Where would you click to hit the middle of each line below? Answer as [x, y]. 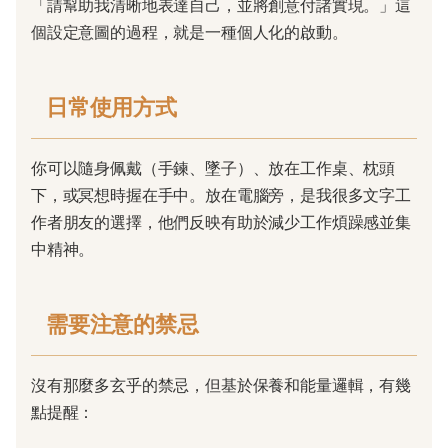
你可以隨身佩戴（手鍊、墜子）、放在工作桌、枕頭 [213, 168]
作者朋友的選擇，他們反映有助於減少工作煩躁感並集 [221, 222]
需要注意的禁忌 [122, 324]
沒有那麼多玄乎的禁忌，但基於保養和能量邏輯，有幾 [221, 385]
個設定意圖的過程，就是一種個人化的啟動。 [189, 32]
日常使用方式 [111, 107]
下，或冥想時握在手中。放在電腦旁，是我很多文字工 [221, 195]
